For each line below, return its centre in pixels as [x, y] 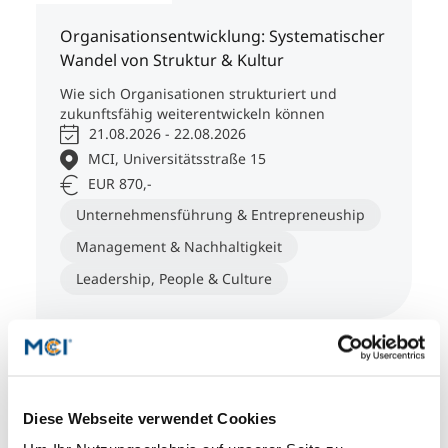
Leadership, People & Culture [174, 279]
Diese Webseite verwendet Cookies [149, 417]
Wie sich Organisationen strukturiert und [198, 94]
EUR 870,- [120, 184]
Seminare [116, 405]
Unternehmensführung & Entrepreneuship [220, 215]
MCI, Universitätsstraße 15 [177, 159]
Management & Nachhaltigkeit [179, 247]
